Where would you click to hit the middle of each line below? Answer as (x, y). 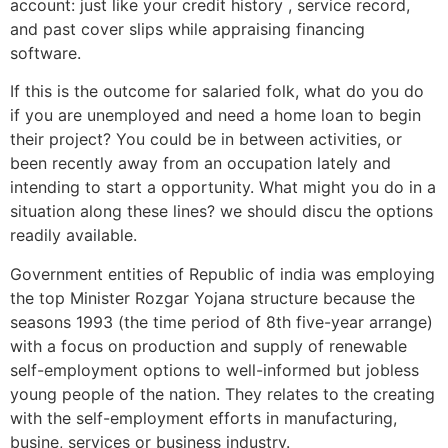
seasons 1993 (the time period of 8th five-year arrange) (221, 321)
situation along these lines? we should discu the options (221, 211)
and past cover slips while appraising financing (187, 28)
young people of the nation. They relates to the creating (222, 393)
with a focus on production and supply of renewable (208, 345)
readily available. (73, 235)
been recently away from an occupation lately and (200, 163)
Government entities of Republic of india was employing (222, 273)
